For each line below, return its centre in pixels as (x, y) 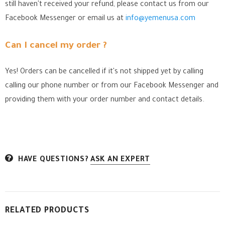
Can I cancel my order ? (56, 46)
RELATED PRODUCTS (47, 211)
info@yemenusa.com (160, 19)
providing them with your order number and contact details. (105, 100)
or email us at (102, 19)
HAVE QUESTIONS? (53, 160)
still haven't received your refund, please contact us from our (107, 5)
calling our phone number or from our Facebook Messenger (105, 86)
